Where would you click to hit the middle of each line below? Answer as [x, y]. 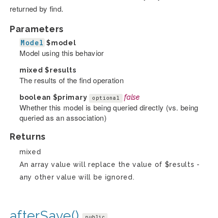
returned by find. [37, 9]
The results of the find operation [72, 80]
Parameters [37, 29]
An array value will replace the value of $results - [110, 165]
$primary [70, 98]
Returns [28, 137]
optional [106, 98]
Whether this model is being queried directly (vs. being [109, 108]
